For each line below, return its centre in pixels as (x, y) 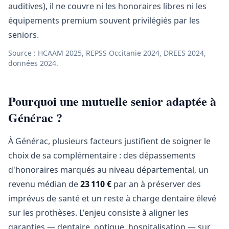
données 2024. (33, 63)
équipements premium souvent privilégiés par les (104, 20)
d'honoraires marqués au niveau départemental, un (108, 170)
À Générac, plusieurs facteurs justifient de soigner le (109, 141)
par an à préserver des (156, 184)
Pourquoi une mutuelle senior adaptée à (112, 101)
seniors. (24, 35)
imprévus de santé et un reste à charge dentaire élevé (112, 198)
